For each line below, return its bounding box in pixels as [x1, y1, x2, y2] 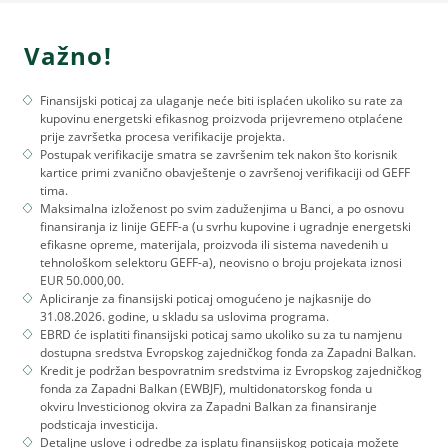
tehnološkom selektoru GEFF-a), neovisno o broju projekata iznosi [40, 253, 402, 271]
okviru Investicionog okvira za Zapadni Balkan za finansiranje [40, 397, 377, 415]
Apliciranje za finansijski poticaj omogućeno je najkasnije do [40, 289, 371, 307]
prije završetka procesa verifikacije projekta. [40, 127, 285, 145]
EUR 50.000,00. [40, 271, 124, 289]
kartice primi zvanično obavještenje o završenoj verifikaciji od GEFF [40, 163, 410, 181]
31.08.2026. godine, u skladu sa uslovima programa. [40, 307, 329, 325]
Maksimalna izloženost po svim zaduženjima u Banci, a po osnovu [40, 199, 404, 217]
